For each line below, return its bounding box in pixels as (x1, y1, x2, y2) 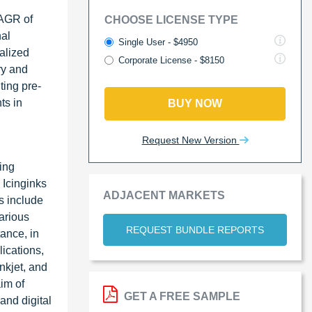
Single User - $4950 (118, 36, 198, 47)
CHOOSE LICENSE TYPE (104, 13, 238, 26)
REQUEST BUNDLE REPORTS (126, 224, 264, 235)
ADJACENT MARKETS (103, 189, 225, 201)
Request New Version (141, 134, 240, 146)
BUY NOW (168, 97, 222, 109)
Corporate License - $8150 (118, 54, 224, 65)
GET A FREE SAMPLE (121, 290, 240, 302)
